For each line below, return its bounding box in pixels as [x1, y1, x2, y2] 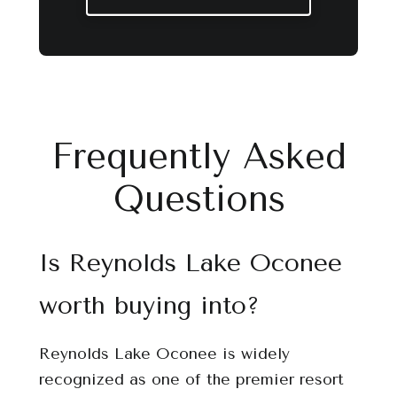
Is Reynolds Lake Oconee [39, 248, 342, 277]
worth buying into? [39, 291, 260, 320]
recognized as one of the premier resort [39, 370, 344, 388]
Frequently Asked [51, 136, 346, 177]
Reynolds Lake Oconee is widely [39, 345, 290, 362]
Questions [112, 178, 285, 220]
